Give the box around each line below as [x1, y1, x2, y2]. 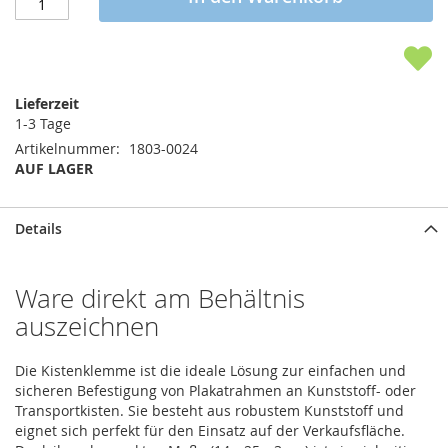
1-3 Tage [15, 114, 71, 134]
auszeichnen [15, 309, 159, 345]
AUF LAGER [15, 159, 93, 179]
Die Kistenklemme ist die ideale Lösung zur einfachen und [15, 361, 406, 381]
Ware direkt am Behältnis [15, 281, 305, 317]
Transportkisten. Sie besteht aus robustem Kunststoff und [15, 401, 404, 421]
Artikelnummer [15, 139, 116, 159]
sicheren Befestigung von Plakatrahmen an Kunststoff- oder [15, 381, 416, 401]
